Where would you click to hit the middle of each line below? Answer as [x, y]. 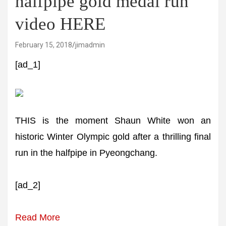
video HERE [60, 24]
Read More [38, 217]
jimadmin [90, 45]
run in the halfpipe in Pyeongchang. [86, 153]
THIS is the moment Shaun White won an [113, 121]
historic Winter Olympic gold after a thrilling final [113, 137]
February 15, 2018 [44, 45]
